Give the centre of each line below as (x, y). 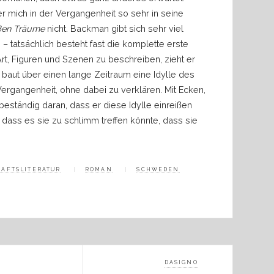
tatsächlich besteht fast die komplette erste (98, 43)
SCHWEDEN (158, 170)
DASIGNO (181, 263)
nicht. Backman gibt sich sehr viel (114, 28)
